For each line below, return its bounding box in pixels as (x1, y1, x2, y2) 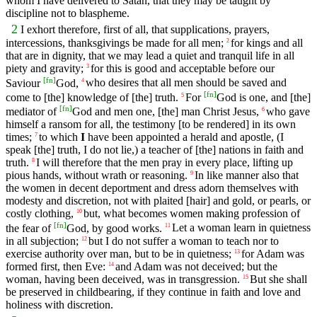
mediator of (6, 105, 59, 118)
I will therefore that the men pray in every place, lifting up (36, 156, 293, 169)
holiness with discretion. (6, 298, 113, 311)
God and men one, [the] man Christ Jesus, (72, 105, 259, 118)
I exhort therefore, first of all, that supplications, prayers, (21, 23, 270, 36)
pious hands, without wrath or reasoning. (6, 169, 188, 182)
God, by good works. (67, 221, 162, 234)
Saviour (6, 76, 43, 89)
